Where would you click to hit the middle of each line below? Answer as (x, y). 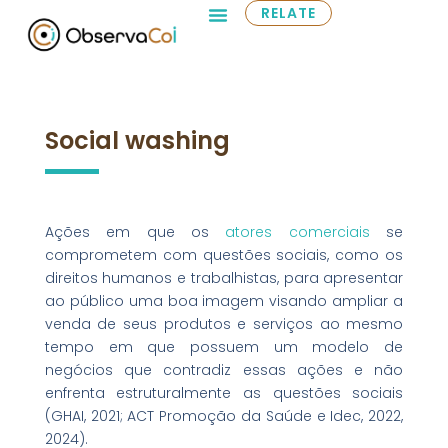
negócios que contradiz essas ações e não (224, 369)
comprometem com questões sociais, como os (224, 254)
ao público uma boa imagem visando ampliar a (224, 300)
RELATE (289, 13)
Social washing (137, 141)
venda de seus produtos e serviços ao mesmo (224, 323)
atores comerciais (297, 231)
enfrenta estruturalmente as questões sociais (224, 392)
